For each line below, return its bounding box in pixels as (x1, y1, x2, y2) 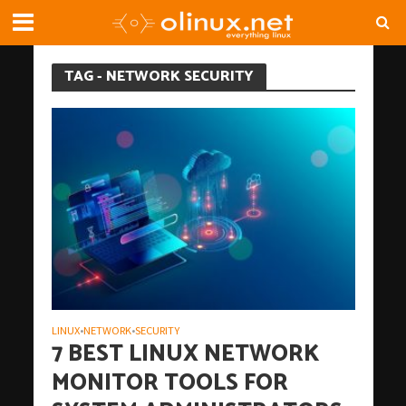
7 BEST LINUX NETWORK (51, 335, 319, 374)
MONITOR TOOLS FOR (51, 364, 288, 403)
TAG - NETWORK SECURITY (63, 64, 254, 89)
